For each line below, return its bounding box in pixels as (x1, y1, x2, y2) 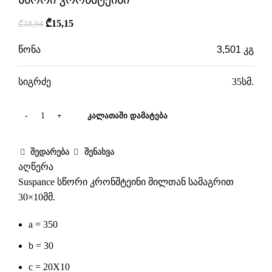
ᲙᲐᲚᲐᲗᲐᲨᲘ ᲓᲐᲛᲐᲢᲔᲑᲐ (87, 111, 168, 121)
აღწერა (18, 161, 53, 172)
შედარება (30, 148, 70, 157)
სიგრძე (18, 76, 51, 87)
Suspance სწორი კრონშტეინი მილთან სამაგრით (18, 177, 234, 188)
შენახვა (84, 148, 114, 157)
